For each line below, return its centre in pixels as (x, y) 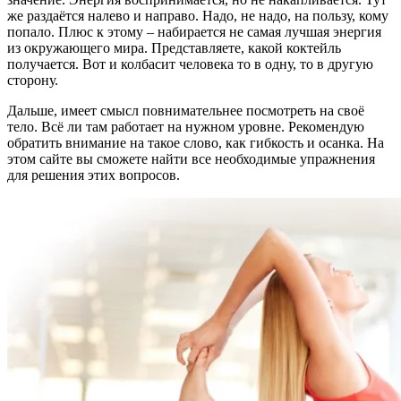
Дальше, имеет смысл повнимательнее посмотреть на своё (186, 110)
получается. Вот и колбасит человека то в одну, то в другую (190, 64)
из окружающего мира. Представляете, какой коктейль (174, 47)
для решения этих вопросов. (94, 175)
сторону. (33, 80)
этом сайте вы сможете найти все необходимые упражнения (191, 158)
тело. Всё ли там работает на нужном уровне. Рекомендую (186, 126)
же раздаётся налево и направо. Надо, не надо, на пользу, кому (198, 15)
